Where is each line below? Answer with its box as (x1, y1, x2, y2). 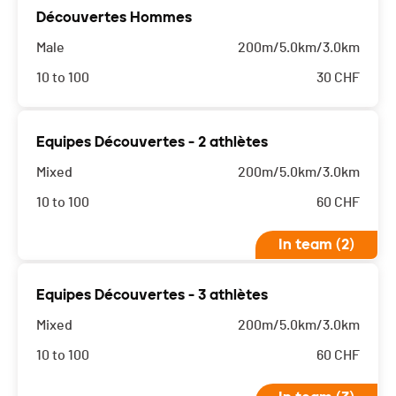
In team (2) (278, 236, 354, 254)
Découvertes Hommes (36, 9, 192, 27)
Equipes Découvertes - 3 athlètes (36, 286, 268, 304)
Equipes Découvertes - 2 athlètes (36, 133, 268, 151)
